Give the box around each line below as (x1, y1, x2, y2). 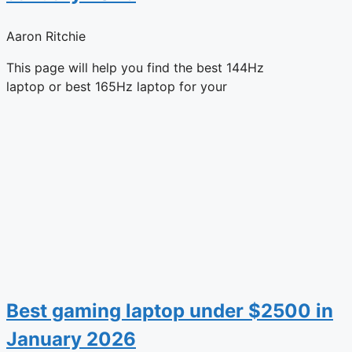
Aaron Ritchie (6, 27, 86, 44)
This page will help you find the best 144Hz (6, 59, 264, 75)
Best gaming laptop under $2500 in (6, 299, 333, 322)
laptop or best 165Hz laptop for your (6, 78, 227, 94)
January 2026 (6, 327, 136, 350)
